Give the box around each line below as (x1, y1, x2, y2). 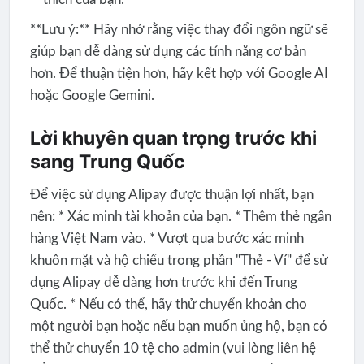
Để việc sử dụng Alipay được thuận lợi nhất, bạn (29, 188, 314, 202)
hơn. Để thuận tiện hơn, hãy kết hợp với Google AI (29, 67, 328, 81)
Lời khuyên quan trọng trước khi (29, 127, 317, 150)
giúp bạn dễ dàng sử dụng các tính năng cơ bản (29, 45, 306, 59)
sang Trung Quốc (29, 150, 185, 174)
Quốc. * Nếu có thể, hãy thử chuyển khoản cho (29, 297, 307, 312)
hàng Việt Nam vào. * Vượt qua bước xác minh (29, 232, 304, 246)
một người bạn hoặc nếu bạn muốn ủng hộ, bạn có (29, 319, 327, 334)
